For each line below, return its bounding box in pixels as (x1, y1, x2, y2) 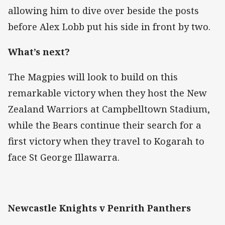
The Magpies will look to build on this (8, 71, 178, 83)
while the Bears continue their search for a (8, 119, 201, 132)
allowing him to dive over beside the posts (8, 4, 199, 17)
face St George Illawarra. (8, 151, 120, 164)
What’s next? (8, 46, 70, 58)
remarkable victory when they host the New (8, 87, 207, 99)
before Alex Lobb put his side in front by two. (8, 20, 210, 33)
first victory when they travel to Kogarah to (8, 135, 204, 148)
